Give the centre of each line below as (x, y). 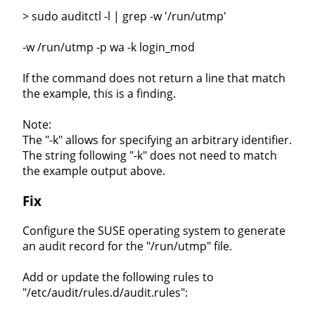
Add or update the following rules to (118, 277)
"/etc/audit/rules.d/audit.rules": (105, 292)
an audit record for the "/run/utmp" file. (127, 246)
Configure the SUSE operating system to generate (154, 230)
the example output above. (94, 171)
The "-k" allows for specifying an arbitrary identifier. (157, 140)
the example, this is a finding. (99, 94)
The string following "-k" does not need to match (150, 156)
